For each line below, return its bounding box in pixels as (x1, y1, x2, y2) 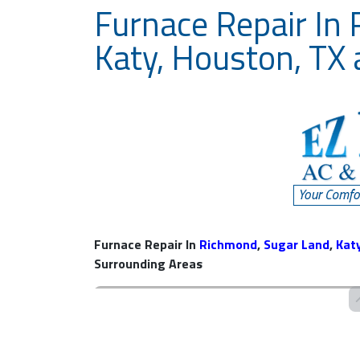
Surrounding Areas (94, 254, 202, 273)
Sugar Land (264, 235, 329, 254)
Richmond (199, 235, 257, 254)
